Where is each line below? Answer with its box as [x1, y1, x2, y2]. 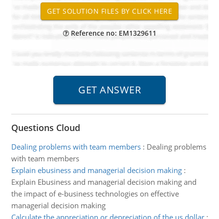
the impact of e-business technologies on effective [11, 189, 179, 198]
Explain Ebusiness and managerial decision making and [11, 177, 197, 187]
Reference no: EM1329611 [68, 28, 156, 38]
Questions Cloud [11, 122, 80, 133]
